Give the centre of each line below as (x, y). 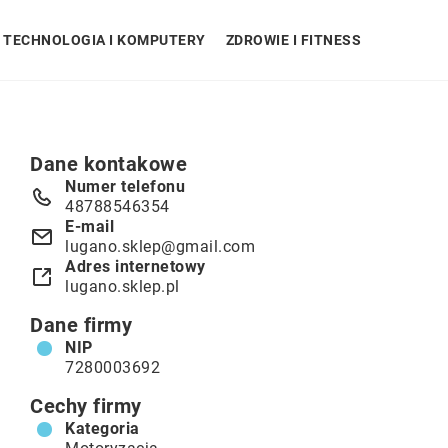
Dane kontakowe (108, 164)
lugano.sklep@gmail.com (160, 246)
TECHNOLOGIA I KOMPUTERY (104, 40)
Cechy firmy (86, 406)
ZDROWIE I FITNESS (293, 40)
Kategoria (102, 428)
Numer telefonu (125, 186)
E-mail (89, 226)
